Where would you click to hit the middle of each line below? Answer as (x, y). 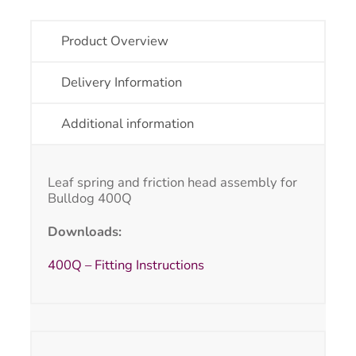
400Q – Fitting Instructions (126, 265)
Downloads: (85, 232)
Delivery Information (121, 83)
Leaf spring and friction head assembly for (172, 182)
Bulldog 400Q (90, 198)
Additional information (127, 124)
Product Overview (114, 41)
